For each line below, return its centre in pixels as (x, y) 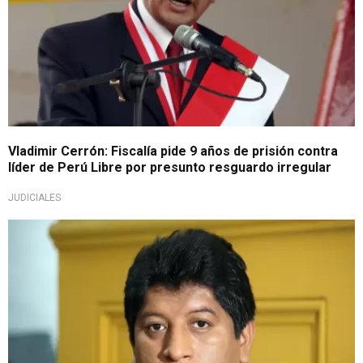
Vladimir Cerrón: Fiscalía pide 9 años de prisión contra (173, 151)
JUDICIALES (34, 197)
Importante (50, 231)
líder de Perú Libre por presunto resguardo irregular (170, 167)
